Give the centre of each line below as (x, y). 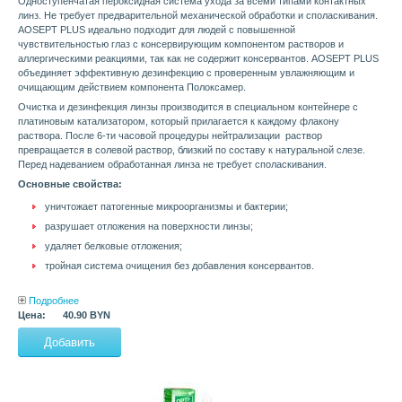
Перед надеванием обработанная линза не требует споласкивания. (172, 165)
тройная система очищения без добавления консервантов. (179, 266)
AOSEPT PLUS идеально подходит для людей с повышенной (157, 30)
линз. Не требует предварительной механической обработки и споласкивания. (198, 16)
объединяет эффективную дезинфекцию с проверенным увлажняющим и (186, 73)
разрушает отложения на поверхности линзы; (149, 227)
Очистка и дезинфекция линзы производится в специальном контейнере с (188, 107)
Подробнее (54, 301)
